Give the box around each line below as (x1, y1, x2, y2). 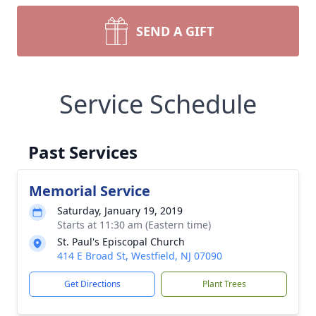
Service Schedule (59, 87, 257, 121)
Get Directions (63, 278, 121, 290)
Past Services (28, 140, 138, 164)
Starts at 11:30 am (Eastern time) (57, 218, 211, 231)
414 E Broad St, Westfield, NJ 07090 (57, 249, 222, 262)
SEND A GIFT (136, 23, 214, 39)
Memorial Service (29, 181, 150, 200)
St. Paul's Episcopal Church (57, 235, 185, 248)
